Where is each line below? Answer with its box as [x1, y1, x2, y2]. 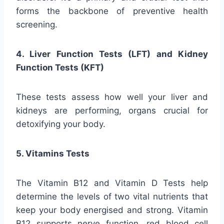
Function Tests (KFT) [16, 62, 104, 73]
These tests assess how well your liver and [16, 92, 208, 102]
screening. [16, 19, 57, 30]
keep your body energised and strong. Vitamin [16, 205, 208, 215]
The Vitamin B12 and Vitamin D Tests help [16, 178, 208, 188]
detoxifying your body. [16, 119, 105, 129]
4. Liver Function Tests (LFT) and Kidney [16, 49, 208, 59]
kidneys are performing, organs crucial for [16, 105, 208, 116]
